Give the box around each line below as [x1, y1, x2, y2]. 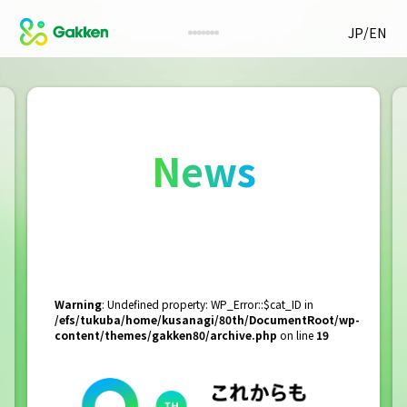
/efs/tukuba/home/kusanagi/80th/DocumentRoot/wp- [54, 311, 360, 327]
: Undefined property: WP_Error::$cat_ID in [101, 295, 313, 312]
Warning [54, 295, 102, 312]
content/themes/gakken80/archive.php [54, 326, 277, 342]
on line [276, 326, 316, 342]
